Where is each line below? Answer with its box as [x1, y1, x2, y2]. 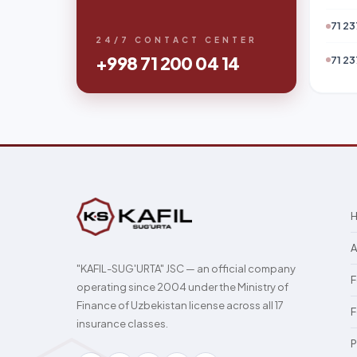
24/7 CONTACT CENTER [96, 35, 257, 45]
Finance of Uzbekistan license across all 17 [76, 299, 284, 312]
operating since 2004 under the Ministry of [76, 280, 288, 293]
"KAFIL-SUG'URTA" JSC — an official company [76, 262, 296, 275]
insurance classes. [76, 317, 168, 330]
